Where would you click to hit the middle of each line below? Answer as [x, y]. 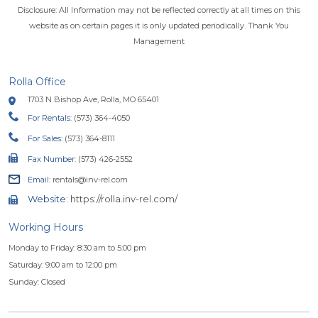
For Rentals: [50, 117]
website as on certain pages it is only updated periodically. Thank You [159, 25]
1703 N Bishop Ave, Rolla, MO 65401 [93, 99]
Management [159, 41]
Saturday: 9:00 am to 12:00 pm [63, 264]
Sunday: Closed [37, 281]
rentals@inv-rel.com [89, 179]
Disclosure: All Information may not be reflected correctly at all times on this [159, 10]
